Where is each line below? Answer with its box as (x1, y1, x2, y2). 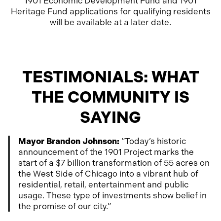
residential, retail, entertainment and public (18, 179, 188, 189)
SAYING (80, 108, 141, 127)
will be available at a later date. (50, 17, 171, 27)
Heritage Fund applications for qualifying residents (10, 6, 211, 16)
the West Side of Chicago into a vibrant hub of (18, 168, 198, 179)
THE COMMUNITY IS (32, 87, 189, 107)
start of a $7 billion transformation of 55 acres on (18, 157, 210, 168)
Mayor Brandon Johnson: (18, 136, 119, 146)
